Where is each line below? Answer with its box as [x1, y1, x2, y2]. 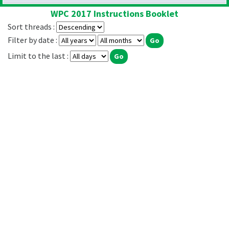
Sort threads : [8, 21, 56, 32]
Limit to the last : [8, 51, 70, 61]
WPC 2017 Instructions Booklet [51, 8, 178, 20]
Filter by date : [8, 35, 59, 45]
